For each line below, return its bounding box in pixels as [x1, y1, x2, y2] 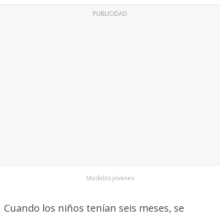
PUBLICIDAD [93, 9, 127, 18]
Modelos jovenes [86, 174, 134, 182]
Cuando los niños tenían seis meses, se [4, 201, 184, 215]
